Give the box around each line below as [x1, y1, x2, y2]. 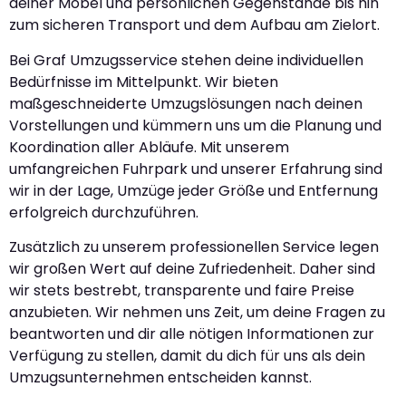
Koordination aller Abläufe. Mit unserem [9, 136, 289, 158]
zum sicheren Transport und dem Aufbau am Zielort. [9, 14, 380, 36]
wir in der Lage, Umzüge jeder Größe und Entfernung [9, 179, 378, 201]
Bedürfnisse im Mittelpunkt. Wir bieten [9, 71, 278, 92]
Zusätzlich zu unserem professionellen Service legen [9, 237, 379, 258]
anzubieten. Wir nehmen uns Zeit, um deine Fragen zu [9, 302, 385, 324]
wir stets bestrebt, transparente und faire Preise [9, 280, 354, 302]
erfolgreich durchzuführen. [9, 201, 198, 223]
